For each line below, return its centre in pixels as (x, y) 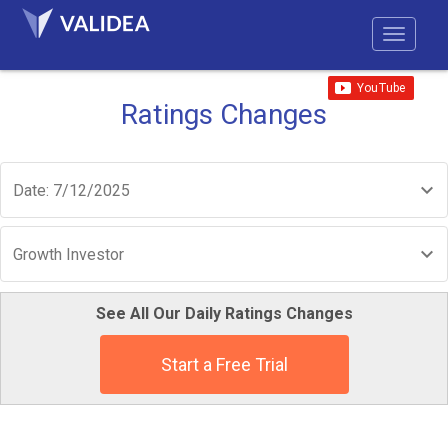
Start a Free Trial (224, 364)
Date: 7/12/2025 (71, 190)
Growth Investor (68, 254)
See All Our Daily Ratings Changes (224, 313)
